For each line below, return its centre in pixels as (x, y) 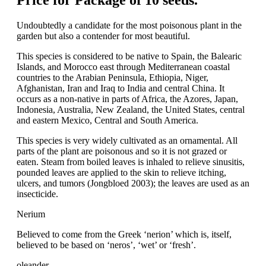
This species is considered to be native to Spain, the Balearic (129, 56)
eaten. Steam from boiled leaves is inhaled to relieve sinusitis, (131, 162)
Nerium (31, 214)
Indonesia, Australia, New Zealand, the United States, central (131, 110)
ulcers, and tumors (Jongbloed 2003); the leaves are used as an (133, 183)
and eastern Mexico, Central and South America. (107, 121)
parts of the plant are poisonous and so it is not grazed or (122, 151)
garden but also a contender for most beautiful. (103, 36)
